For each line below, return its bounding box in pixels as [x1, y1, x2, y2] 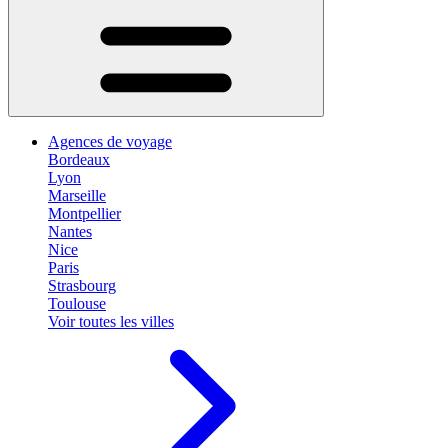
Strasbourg [48, 277, 116, 294]
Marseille [48, 187, 106, 204]
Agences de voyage [48, 133, 172, 150]
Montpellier [48, 205, 121, 222]
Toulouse [48, 295, 106, 312]
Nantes [48, 223, 92, 240]
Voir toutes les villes [48, 313, 174, 330]
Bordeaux [48, 151, 110, 168]
